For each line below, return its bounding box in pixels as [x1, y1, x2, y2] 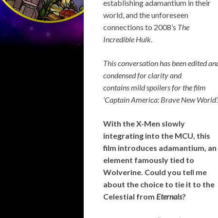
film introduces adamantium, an [103, 143, 217, 152]
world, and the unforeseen [103, 10, 188, 19]
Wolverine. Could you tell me [103, 167, 207, 177]
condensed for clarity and [103, 71, 182, 80]
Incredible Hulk [103, 35, 151, 44]
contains [103, 83, 129, 92]
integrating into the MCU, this [103, 131, 210, 140]
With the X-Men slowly [103, 119, 185, 128]
